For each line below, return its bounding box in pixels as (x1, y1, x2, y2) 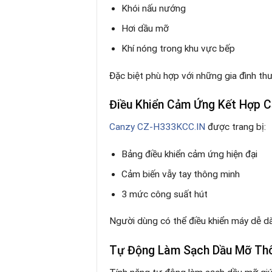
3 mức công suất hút (121, 189, 208, 200)
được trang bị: (205, 121, 266, 133)
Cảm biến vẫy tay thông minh (121, 168, 240, 180)
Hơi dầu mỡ (121, 23, 169, 35)
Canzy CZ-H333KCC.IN (109, 121, 205, 133)
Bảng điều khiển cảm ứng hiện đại (121, 148, 258, 160)
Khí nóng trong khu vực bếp (121, 43, 236, 55)
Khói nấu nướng (121, 2, 186, 14)
